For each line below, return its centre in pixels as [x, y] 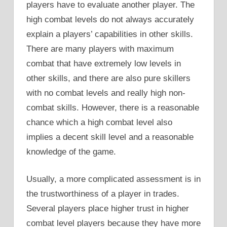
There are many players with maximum [100, 49]
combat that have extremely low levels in [104, 63]
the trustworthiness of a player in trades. [103, 194]
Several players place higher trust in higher [108, 209]
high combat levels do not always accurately [110, 19]
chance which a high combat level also [99, 122]
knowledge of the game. [71, 152]
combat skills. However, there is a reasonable [113, 107]
